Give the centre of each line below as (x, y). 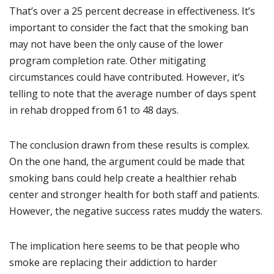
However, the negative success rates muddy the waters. (136, 211)
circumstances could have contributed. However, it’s (127, 77)
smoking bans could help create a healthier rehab (123, 178)
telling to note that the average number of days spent (133, 94)
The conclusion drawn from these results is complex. (129, 145)
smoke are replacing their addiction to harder (113, 262)
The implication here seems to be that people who (124, 246)
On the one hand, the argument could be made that (127, 161)
